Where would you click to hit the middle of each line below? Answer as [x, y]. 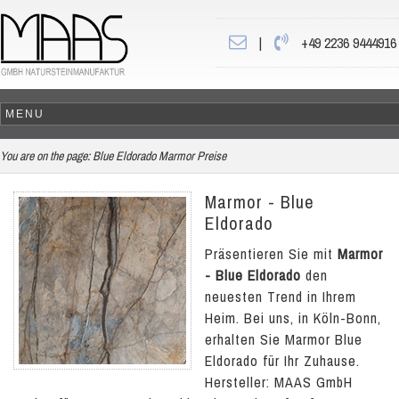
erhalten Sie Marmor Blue [284, 339]
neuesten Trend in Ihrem [281, 297]
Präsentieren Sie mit [271, 254]
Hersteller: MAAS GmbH [279, 382]
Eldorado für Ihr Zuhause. [282, 361]
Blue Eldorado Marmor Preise [159, 156]
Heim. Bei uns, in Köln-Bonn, [293, 318]
